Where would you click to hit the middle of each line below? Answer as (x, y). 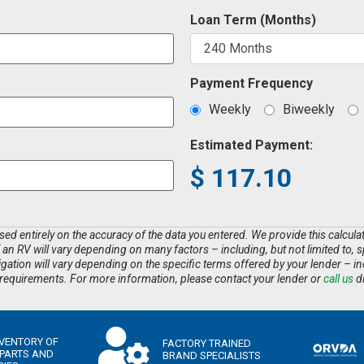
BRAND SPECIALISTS (212, 356)
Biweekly (309, 110)
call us (338, 278)
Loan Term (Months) (253, 19)
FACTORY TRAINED (207, 344)
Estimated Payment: (251, 145)
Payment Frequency (251, 83)
